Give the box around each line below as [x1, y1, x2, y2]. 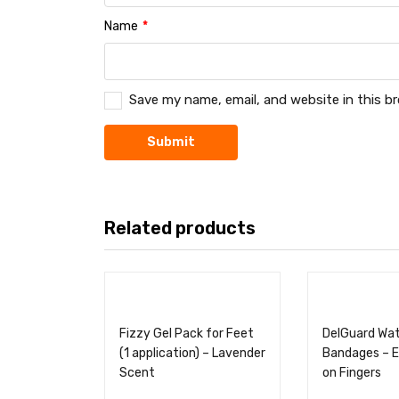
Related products [104, 217, 256, 240]
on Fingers [322, 365, 381, 381]
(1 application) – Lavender [119, 346, 265, 362]
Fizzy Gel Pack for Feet [119, 326, 254, 342]
